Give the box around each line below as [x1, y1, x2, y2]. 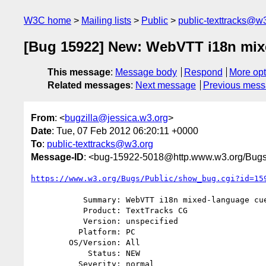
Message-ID [31, 151, 84, 162]
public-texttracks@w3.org [47, 138, 153, 149]
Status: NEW [31, 248, 88, 258]
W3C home [24, 15, 71, 26]
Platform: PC [31, 227, 78, 236]
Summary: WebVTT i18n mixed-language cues [31, 195, 83, 204]
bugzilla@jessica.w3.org [65, 112, 168, 123]
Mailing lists [81, 15, 131, 26]
